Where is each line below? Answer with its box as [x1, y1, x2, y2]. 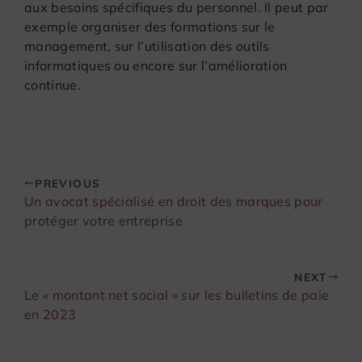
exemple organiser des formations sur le [24, 18, 276, 35]
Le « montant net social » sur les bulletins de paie [24, 286, 330, 303]
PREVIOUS [35, 175, 101, 190]
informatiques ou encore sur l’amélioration [24, 57, 288, 74]
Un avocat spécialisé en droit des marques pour [24, 192, 323, 209]
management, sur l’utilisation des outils [24, 37, 270, 54]
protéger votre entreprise [24, 212, 183, 229]
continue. [24, 76, 81, 93]
